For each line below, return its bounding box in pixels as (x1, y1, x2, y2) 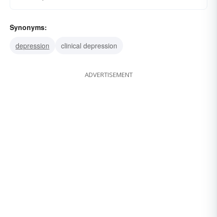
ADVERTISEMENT (84, 70, 133, 79)
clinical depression (61, 41, 117, 51)
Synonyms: (10, 22, 47, 32)
